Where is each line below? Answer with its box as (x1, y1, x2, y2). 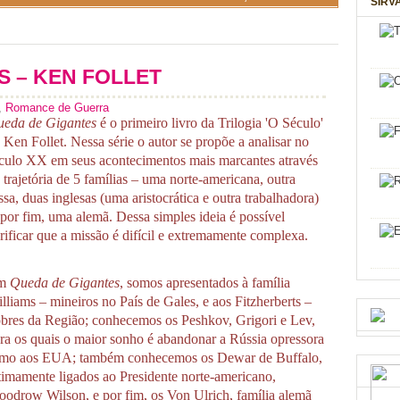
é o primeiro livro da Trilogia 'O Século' (96, 113, 323, 131)
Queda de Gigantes (10, 274, 120, 292)
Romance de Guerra (5, 101, 109, 114)
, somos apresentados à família (120, 274, 290, 292)
